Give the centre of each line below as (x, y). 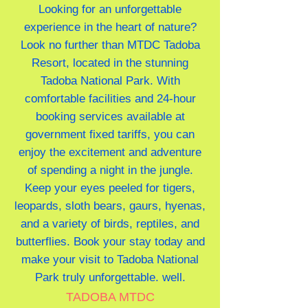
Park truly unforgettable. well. (110, 277)
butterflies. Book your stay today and (110, 242)
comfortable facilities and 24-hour (110, 99)
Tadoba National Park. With (110, 81)
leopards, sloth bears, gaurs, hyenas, (110, 206)
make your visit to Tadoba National (110, 260)
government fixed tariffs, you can (110, 134)
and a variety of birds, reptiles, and (110, 224)
